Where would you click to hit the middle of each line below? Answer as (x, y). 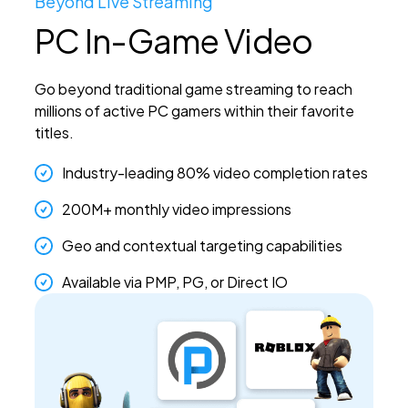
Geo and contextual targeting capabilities (202, 245)
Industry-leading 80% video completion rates (214, 172)
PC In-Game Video (173, 40)
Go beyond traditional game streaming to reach (193, 88)
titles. (54, 132)
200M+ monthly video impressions (176, 209)
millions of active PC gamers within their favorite (194, 110)
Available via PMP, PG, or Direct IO (174, 281)
